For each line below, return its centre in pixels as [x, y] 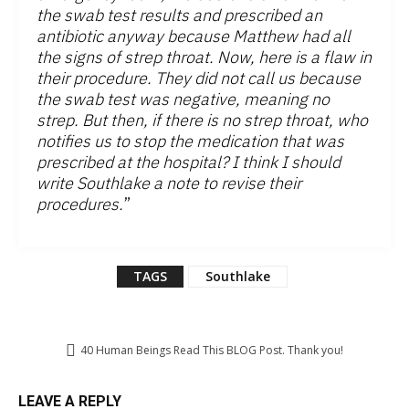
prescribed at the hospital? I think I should [189, 163]
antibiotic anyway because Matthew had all [194, 37]
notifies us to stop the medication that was [190, 142]
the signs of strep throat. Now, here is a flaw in [204, 58]
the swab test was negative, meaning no [183, 100]
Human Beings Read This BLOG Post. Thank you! [218, 351]
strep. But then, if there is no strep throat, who [202, 121]
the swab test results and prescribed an [179, 16]
